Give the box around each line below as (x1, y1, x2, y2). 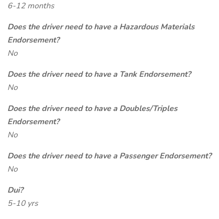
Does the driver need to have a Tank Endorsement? (7, 69, 191, 80)
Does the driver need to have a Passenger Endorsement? (7, 151, 211, 161)
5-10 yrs (7, 198, 38, 209)
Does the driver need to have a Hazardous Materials (7, 22, 195, 32)
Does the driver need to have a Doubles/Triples (7, 103, 177, 114)
